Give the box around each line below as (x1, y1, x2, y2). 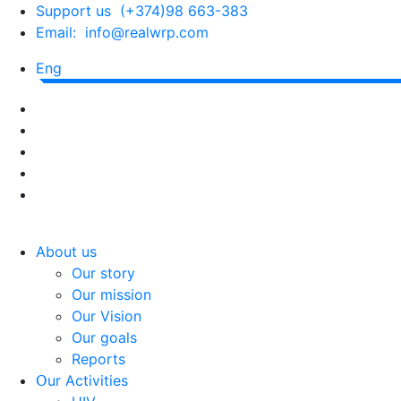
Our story (72, 263, 135, 282)
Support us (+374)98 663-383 (36, 2, 248, 20)
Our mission (72, 285, 151, 303)
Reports (72, 349, 125, 368)
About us (36, 242, 97, 260)
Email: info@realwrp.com (36, 23, 209, 41)
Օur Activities (36, 371, 128, 389)
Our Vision (72, 306, 141, 325)
